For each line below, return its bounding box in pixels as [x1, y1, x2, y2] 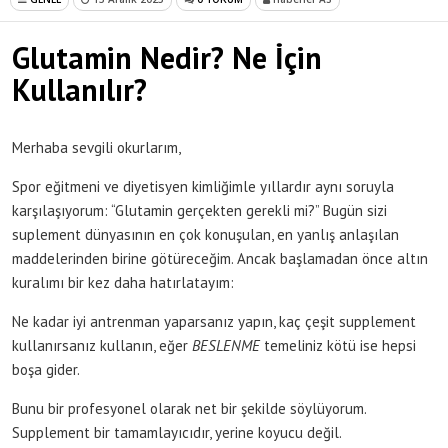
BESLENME [192, 335, 260, 355]
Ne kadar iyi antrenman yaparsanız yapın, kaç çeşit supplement [12, 311, 416, 331]
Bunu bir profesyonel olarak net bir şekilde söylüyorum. [12, 398, 366, 418]
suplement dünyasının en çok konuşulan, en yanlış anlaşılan [12, 224, 399, 244]
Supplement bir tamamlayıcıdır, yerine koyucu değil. [12, 422, 342, 442]
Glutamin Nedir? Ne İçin [12, 37, 322, 77]
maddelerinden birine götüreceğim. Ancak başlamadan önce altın [12, 248, 428, 268]
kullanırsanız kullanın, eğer [12, 335, 192, 355]
